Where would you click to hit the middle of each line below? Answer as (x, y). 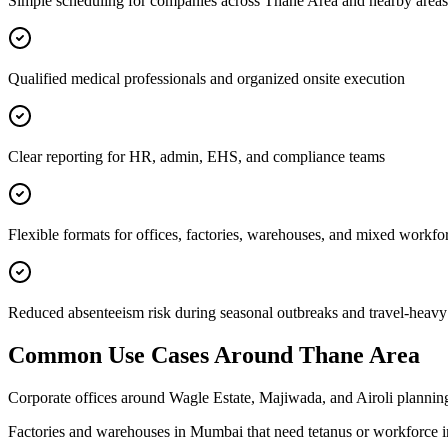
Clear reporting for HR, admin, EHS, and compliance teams (196, 157)
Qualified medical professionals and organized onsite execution (206, 79)
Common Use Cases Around (153, 355)
